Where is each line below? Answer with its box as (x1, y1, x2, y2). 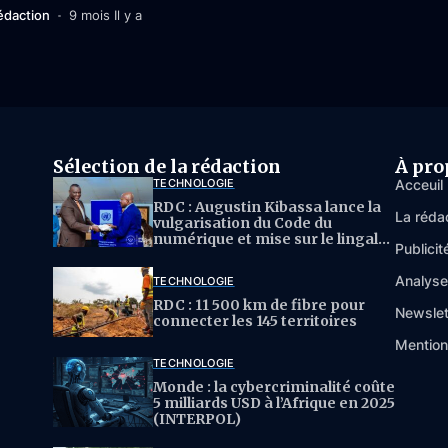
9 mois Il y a (68, 7, 142, 24)
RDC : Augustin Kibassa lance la (153, 198, 381, 217)
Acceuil (395, 176, 443, 194)
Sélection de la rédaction (53, 155, 281, 179)
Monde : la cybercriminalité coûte (153, 378, 395, 397)
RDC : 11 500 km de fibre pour (153, 296, 365, 315)
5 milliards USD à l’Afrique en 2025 (153, 394, 395, 413)
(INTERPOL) (153, 410, 241, 429)
